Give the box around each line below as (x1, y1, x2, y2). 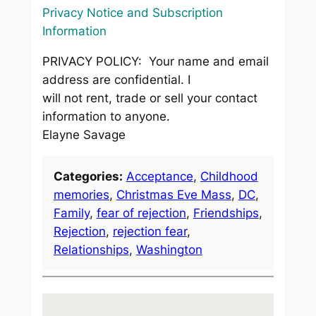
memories (53, 188, 109, 202)
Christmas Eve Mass (116, 188, 231, 202)
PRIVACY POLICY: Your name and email (42, 54, 269, 69)
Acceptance (126, 169, 193, 183)
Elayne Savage (42, 128, 126, 142)
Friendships (193, 206, 259, 220)
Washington (135, 243, 202, 257)
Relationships (53, 243, 129, 257)
